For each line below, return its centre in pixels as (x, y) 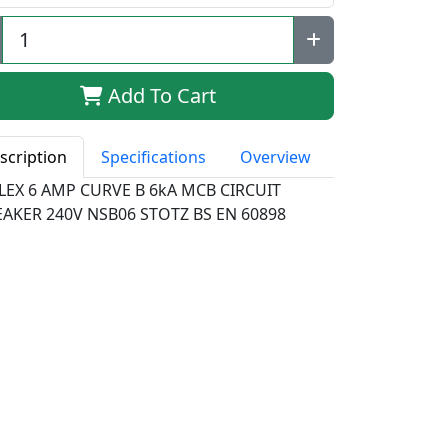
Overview (276, 156)
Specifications (154, 156)
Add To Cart (160, 95)
